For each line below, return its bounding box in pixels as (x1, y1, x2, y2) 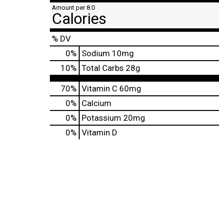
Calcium (82, 98, 111, 108)
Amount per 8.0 (52, 4, 95, 11)
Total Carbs (82, 63, 124, 73)
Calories (52, 9, 107, 28)
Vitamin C (82, 84, 117, 93)
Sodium (82, 48, 110, 58)
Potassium (82, 113, 121, 123)
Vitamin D (82, 128, 117, 137)
